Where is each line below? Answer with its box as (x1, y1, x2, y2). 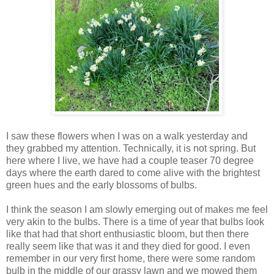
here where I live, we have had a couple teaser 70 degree (6, 155, 254, 166)
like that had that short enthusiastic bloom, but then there (6, 229, 249, 240)
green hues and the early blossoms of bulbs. (6, 180, 197, 191)
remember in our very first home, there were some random (6, 253, 255, 264)
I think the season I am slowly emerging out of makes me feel (6, 204, 268, 215)
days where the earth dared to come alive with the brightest (6, 168, 260, 179)
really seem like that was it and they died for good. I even (6, 241, 250, 252)
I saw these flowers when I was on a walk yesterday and (6, 131, 248, 142)
